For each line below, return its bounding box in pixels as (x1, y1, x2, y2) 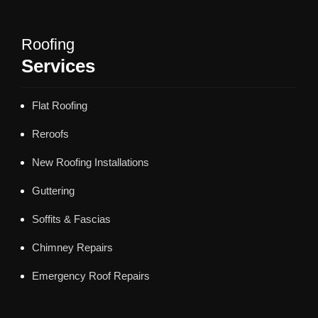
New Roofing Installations (32, 155, 149, 168)
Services (21, 55, 95, 77)
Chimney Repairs (32, 241, 113, 253)
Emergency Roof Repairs (32, 269, 150, 282)
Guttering (32, 184, 75, 197)
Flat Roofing (32, 99, 87, 111)
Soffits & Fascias (32, 212, 111, 225)
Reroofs (32, 127, 69, 140)
